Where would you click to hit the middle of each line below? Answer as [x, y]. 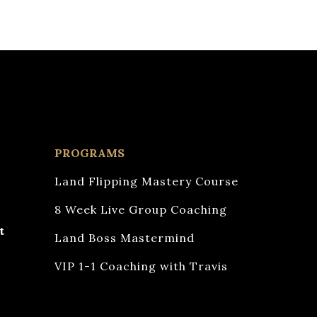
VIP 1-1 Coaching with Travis [141, 266]
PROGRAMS [89, 153]
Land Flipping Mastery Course [146, 181]
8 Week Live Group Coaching [140, 209]
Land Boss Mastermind [124, 238]
